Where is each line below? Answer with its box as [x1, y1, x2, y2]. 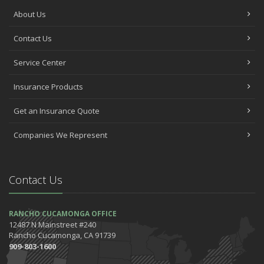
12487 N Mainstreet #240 [9, 219, 96, 230]
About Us [14, 9, 46, 19]
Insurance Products [14, 81, 83, 92]
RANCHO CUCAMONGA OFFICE [9, 209, 117, 219]
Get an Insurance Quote [14, 105, 100, 116]
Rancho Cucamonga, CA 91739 [9, 230, 115, 240]
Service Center [14, 57, 66, 68]
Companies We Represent [14, 130, 107, 140]
